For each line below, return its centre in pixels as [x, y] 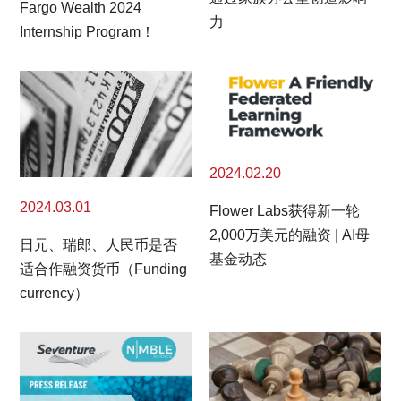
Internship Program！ [88, 31]
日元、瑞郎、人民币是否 [99, 245]
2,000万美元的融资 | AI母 [290, 235]
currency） [55, 294]
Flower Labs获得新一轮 [285, 211]
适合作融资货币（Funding [104, 269]
